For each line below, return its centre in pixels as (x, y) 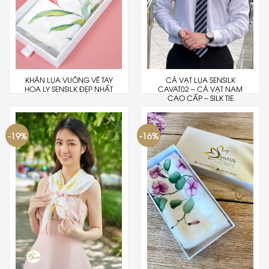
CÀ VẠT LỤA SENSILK (200, 80)
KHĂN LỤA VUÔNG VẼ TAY (69, 80)
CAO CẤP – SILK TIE (200, 98)
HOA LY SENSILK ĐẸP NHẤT (69, 89)
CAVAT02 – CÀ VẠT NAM (200, 89)
